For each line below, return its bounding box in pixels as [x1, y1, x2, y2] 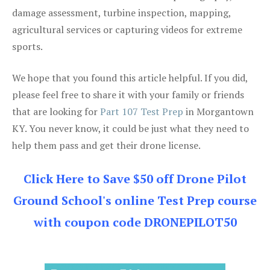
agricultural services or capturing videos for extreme [12, 22, 242, 36]
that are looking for [12, 104, 100, 118]
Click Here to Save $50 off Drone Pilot [24, 170, 246, 187]
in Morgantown [183, 104, 254, 118]
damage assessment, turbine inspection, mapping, [12, 5, 231, 19]
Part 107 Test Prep [100, 104, 183, 118]
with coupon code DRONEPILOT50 [33, 213, 237, 230]
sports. [12, 39, 43, 53]
